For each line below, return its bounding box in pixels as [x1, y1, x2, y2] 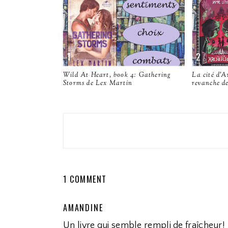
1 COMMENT [63, 173, 107, 185]
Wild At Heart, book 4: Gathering [63, 70, 172, 80]
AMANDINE [63, 201, 103, 214]
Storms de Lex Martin [63, 78, 132, 88]
